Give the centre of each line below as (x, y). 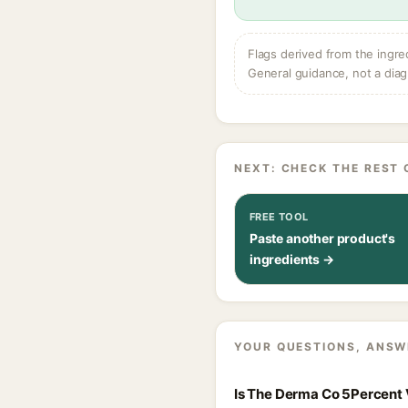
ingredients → (292, 259)
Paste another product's (323, 238)
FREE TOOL (279, 217)
